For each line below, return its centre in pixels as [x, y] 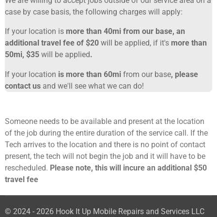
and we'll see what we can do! [94, 86]
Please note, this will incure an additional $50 [128, 168]
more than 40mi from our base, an [125, 31]
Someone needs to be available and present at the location [105, 121]
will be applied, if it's [136, 43]
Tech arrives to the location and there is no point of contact [105, 144]
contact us [24, 86]
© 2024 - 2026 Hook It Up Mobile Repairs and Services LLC [105, 211]
